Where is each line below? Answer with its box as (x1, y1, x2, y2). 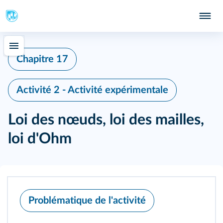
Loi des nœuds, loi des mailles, (8, 112, 204, 127)
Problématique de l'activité (28, 196, 146, 206)
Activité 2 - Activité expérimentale (16, 85, 168, 95)
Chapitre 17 (16, 54, 68, 64)
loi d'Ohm (8, 131, 72, 146)
